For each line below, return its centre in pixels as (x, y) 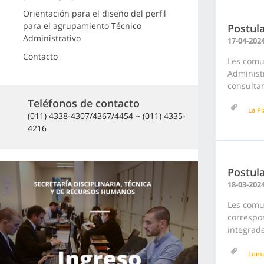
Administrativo (52, 38)
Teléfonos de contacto (84, 103)
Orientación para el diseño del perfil (94, 13)
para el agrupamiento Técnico (82, 26)
